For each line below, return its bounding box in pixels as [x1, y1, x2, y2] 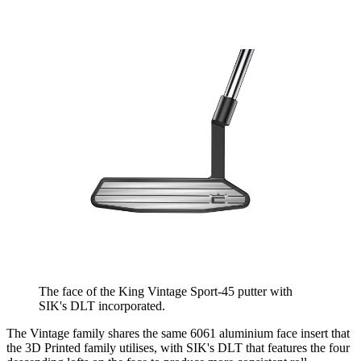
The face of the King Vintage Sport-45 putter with [39, 284, 293, 299]
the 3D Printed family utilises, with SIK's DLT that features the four [6, 341, 350, 355]
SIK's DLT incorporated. [39, 299, 165, 313]
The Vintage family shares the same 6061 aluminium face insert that [6, 326, 350, 341]
